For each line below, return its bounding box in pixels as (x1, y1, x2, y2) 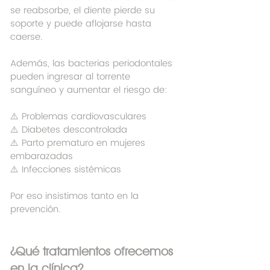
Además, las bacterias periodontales (10, 56, 175, 72)
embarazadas (10, 149, 73, 165)
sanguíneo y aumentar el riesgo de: (10, 83, 167, 98)
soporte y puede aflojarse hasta (10, 16, 154, 32)
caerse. (10, 30, 42, 45)
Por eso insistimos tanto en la (10, 189, 142, 204)
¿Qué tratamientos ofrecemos (10, 244, 177, 259)
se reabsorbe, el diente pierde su (10, 3, 158, 19)
